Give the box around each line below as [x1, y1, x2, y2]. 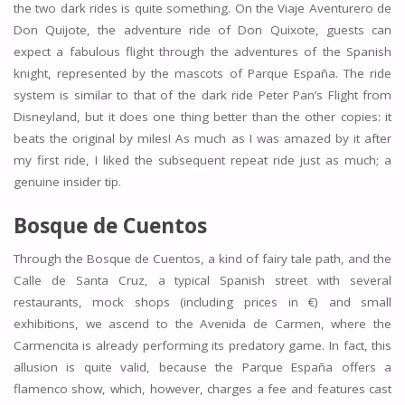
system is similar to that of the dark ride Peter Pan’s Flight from [13, 86, 392, 103]
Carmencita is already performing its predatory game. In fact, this [13, 337, 392, 353]
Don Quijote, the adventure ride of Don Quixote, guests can [13, 21, 392, 38]
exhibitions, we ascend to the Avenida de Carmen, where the [13, 316, 392, 332]
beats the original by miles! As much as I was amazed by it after [13, 129, 392, 146]
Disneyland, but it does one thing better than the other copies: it [13, 108, 392, 125]
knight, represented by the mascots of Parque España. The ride [13, 64, 392, 81]
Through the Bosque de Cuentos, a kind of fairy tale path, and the [13, 250, 392, 267]
